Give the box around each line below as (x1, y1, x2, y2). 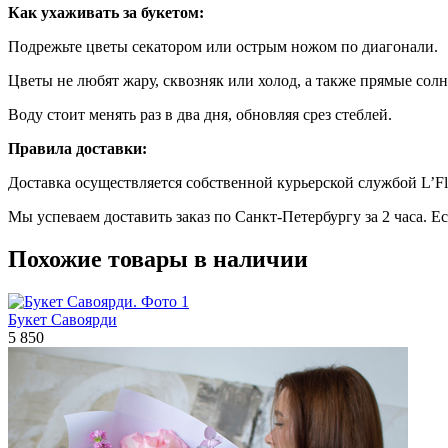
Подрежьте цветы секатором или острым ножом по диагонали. (8, 37, 438, 55)
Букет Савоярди (8, 310, 117, 328)
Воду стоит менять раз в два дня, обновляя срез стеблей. (8, 105, 392, 123)
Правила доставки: (8, 139, 147, 157)
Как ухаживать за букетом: (8, 3, 204, 21)
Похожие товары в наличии (8, 245, 308, 272)
